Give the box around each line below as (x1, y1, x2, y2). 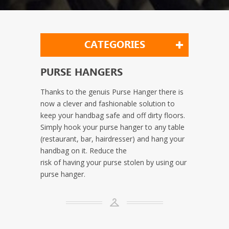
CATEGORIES (84, 36, 145, 53)
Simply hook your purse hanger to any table (40, 122, 185, 132)
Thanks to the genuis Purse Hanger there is (40, 86, 184, 97)
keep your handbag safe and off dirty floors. (40, 110, 185, 120)
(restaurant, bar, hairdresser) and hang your (40, 133, 185, 144)
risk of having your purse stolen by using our (40, 157, 187, 167)
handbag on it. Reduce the (40, 145, 127, 155)
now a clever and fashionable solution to (40, 98, 175, 108)
